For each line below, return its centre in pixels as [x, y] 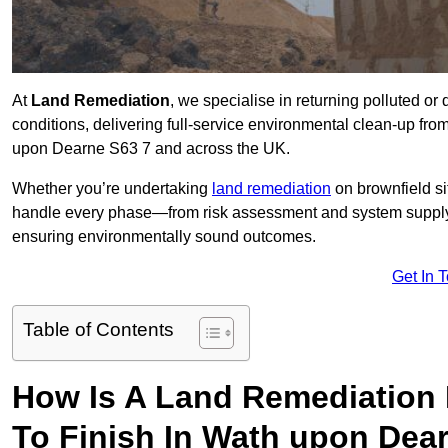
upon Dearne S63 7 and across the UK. [151, 149]
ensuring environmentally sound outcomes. [164, 237]
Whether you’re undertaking [112, 189]
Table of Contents [98, 330]
